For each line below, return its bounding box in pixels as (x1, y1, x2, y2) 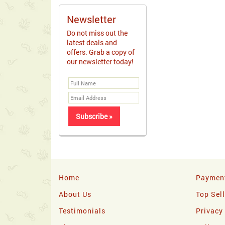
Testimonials (59, 206, 105, 215)
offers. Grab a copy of (67, 47, 135, 57)
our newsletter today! (67, 57, 134, 66)
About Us (59, 189, 91, 199)
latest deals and (67, 38, 117, 47)
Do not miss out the (67, 28, 128, 38)
